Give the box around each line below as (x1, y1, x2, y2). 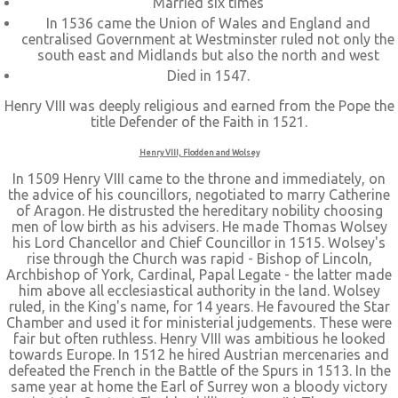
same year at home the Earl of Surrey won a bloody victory (11, 378, 387, 394)
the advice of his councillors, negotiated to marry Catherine (8, 187, 390, 203)
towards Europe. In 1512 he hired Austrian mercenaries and (9, 346, 389, 362)
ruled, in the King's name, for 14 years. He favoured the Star (8, 298, 390, 314)
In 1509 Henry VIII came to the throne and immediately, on (12, 171, 386, 187)
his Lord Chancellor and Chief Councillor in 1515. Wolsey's (12, 235, 386, 251)
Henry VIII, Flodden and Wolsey (139, 148, 259, 157)
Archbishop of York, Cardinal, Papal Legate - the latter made (6, 267, 392, 283)
